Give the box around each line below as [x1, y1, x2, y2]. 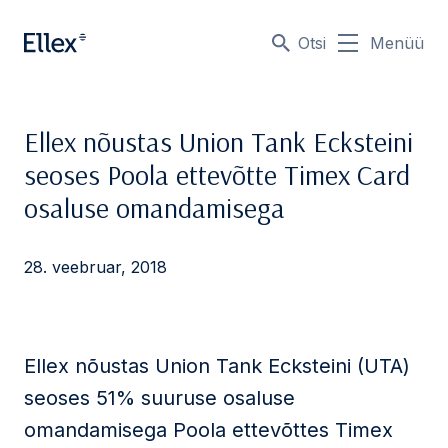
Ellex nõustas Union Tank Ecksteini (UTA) [24, 354, 410, 378]
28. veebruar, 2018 [24, 257, 167, 277]
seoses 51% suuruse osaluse [24, 386, 295, 410]
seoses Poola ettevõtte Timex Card [24, 157, 410, 192]
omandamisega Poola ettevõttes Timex [24, 418, 393, 442]
